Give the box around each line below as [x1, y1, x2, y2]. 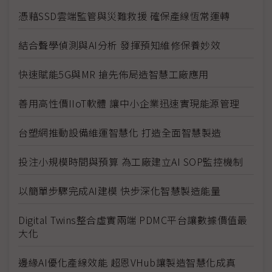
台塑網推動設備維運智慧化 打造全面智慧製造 [18, 125, 222, 140]
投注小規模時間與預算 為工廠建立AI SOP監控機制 [18, 154, 243, 169]
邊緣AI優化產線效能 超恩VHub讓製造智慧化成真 [18, 255, 236, 270]
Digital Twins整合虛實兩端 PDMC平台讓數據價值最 [18, 212, 247, 228]
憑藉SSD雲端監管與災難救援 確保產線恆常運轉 [18, 8, 230, 24]
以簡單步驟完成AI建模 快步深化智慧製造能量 [18, 183, 220, 199]
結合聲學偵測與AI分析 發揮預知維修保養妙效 [18, 38, 220, 53]
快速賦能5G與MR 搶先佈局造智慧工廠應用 [18, 67, 209, 82]
